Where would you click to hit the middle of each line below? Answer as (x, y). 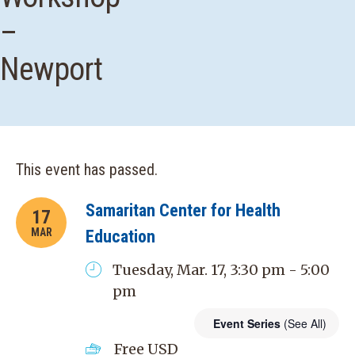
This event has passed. (87, 170)
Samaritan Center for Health (183, 210)
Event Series (248, 323)
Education (120, 237)
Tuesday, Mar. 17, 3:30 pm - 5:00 (221, 270)
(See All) (305, 323)
